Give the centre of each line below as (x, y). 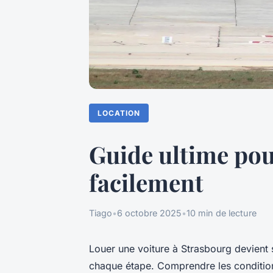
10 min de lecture (222, 213)
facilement (146, 182)
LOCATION (119, 113)
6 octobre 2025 (149, 213)
